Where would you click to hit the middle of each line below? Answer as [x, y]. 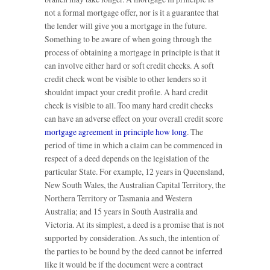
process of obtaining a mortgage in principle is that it [132, 52]
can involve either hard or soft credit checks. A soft [129, 66]
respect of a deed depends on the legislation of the [127, 159]
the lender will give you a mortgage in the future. [126, 26]
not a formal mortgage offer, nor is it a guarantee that [132, 13]
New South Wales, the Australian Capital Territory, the [135, 185]
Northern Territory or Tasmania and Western [118, 198]
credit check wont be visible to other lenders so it [126, 79]
